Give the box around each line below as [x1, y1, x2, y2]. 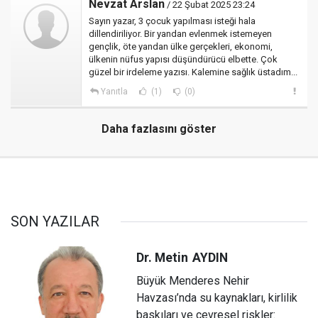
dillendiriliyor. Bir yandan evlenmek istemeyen [89, 28, 272, 40]
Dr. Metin [136, 250, 189, 265]
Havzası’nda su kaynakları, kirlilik [136, 290, 298, 305]
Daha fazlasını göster [102, 122, 216, 136]
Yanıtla [100, 87, 128, 97]
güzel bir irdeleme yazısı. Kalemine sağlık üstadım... [89, 67, 297, 78]
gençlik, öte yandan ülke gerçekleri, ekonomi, [89, 41, 273, 53]
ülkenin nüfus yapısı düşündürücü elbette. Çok [89, 54, 278, 65]
